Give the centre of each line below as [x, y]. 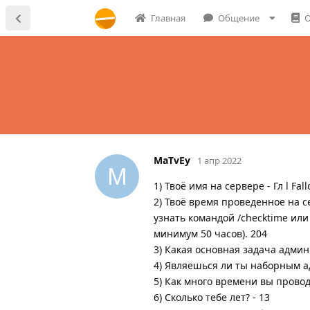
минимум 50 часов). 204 [210, 233]
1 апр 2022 [219, 160]
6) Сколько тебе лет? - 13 [212, 297]
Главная [168, 18]
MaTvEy [172, 160]
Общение [239, 18]
